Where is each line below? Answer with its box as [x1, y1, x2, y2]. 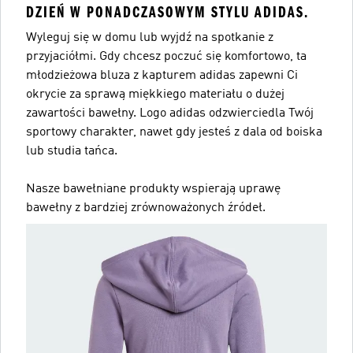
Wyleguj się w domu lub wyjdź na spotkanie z [26, 31, 273, 44]
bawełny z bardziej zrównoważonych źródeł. [26, 201, 266, 214]
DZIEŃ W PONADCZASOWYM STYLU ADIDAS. [26, 2, 309, 21]
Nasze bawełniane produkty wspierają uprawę [26, 182, 281, 195]
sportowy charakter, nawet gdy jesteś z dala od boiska [26, 125, 322, 139]
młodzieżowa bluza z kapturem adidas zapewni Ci [26, 69, 298, 82]
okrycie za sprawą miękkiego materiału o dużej [26, 87, 284, 101]
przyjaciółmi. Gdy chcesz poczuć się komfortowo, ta [26, 50, 307, 63]
